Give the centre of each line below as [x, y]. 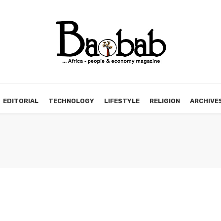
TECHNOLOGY [71, 101]
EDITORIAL [21, 101]
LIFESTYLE [122, 101]
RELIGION [165, 101]
